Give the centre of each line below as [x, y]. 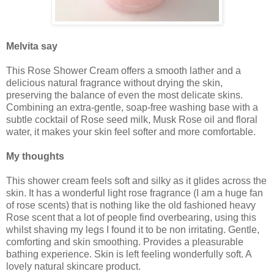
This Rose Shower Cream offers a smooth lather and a [124, 71]
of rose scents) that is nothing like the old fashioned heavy [131, 206]
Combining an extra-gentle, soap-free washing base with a [132, 108]
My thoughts [36, 157]
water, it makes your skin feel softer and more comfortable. [131, 132]
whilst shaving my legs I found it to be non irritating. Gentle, [133, 230]
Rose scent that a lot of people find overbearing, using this [131, 218]
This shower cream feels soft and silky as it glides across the [136, 181]
